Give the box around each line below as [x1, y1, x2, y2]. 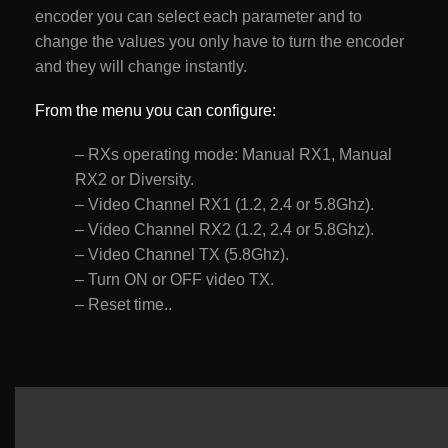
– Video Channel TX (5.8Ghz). [75, 245, 289, 263]
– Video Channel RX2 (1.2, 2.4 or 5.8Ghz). [75, 220, 374, 238]
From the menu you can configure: [35, 101, 276, 119]
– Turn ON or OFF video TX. [75, 270, 274, 288]
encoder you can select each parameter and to [35, 8, 362, 26]
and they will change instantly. [35, 58, 247, 76]
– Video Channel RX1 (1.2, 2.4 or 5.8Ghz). [75, 195, 374, 213]
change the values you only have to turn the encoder [35, 33, 404, 51]
